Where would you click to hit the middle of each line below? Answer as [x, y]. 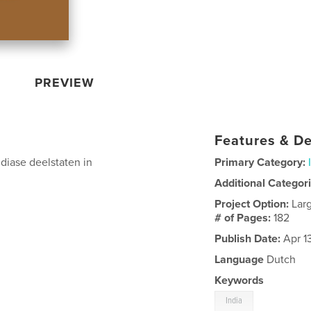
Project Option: [253, 204]
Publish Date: [248, 238]
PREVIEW [65, 82]
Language [239, 259]
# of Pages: [244, 218]
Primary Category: [260, 162]
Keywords [239, 280]
